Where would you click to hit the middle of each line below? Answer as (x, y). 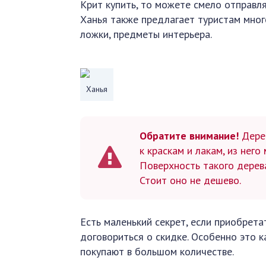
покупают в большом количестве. (157, 251)
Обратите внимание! (189, 136)
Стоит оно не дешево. (191, 180)
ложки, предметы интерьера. (146, 34)
